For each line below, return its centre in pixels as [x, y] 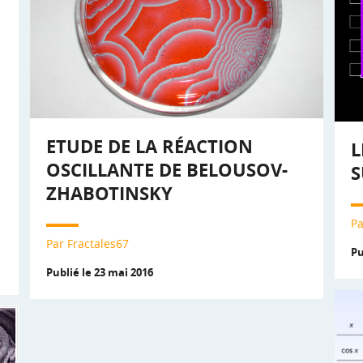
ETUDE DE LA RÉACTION [149, 146]
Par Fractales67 [88, 243]
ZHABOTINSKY [109, 193]
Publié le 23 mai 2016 [100, 272]
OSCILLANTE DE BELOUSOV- [167, 169]
